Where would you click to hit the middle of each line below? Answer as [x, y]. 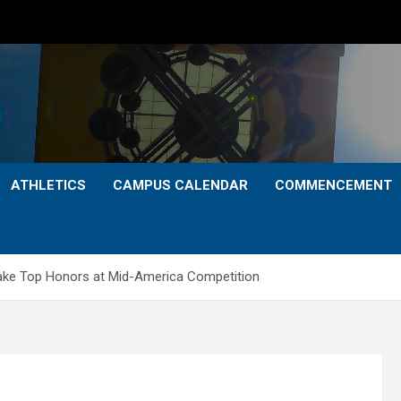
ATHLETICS [48, 185]
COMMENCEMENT [333, 185]
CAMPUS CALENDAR [180, 185]
